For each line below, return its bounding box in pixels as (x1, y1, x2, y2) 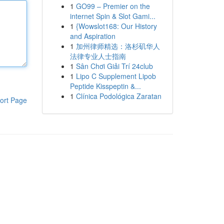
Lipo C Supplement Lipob (75, 71, 156, 81)
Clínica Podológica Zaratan (75, 91, 161, 101)
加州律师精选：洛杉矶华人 (75, 41, 160, 51)
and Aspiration (69, 31, 115, 41)
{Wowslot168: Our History (75, 21, 157, 31)
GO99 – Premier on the (75, 1, 150, 11)
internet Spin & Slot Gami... (69, 11, 155, 21)
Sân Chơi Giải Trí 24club (75, 61, 153, 71)
